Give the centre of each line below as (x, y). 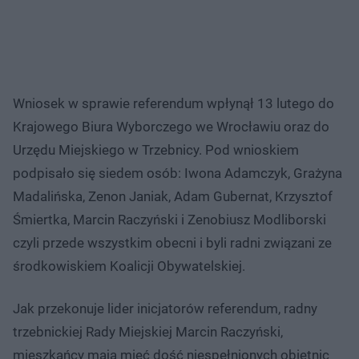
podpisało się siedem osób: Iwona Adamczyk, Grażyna (177, 173)
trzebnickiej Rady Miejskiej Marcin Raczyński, (148, 331)
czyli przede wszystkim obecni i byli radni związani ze (172, 242)
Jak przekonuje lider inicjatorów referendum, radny (165, 308)
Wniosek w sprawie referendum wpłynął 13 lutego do (173, 103)
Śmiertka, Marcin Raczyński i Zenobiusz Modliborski (169, 219)
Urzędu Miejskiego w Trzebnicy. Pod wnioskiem (156, 149)
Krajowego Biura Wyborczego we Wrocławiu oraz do (171, 126)
